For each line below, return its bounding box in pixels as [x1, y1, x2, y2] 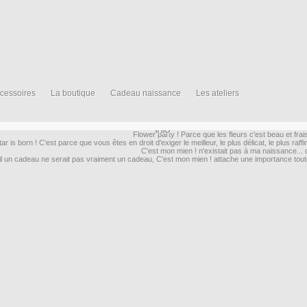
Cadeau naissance [110, 88, 181, 98]
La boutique [51, 88, 95, 98]
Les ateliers [196, 88, 239, 98]
